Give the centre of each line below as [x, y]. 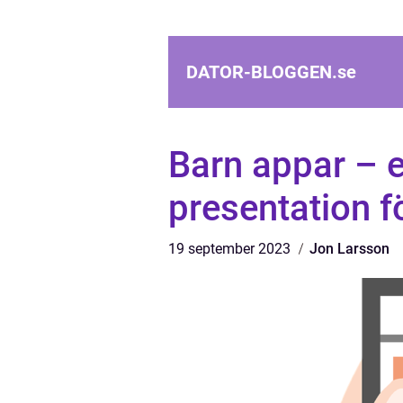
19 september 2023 [231, 249]
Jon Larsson [349, 249]
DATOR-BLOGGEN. [262, 72]
